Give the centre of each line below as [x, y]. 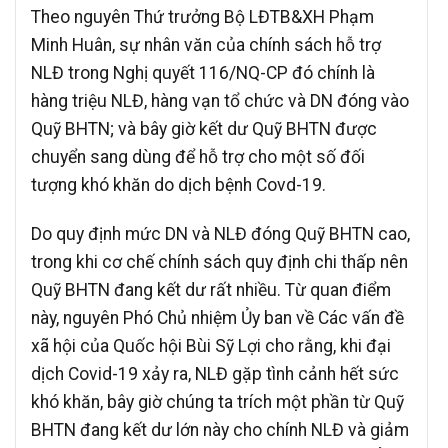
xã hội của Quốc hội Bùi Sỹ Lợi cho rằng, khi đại [211, 345]
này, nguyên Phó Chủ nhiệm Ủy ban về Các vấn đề [217, 317]
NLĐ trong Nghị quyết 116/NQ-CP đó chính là [203, 73]
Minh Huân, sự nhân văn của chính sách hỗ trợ [206, 45]
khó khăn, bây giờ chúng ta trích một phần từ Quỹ [217, 401]
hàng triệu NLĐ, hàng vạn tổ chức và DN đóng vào [220, 101]
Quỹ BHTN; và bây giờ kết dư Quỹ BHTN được [204, 129]
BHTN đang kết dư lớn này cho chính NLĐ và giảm [220, 429]
